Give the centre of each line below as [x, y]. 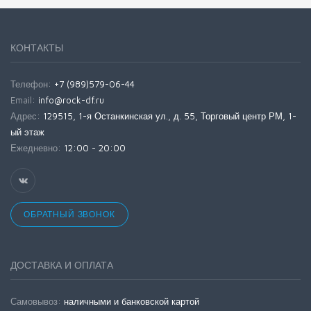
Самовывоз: [37, 301]
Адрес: [27, 116]
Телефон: [32, 84]
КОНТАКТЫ [37, 48]
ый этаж [27, 132]
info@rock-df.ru [71, 100]
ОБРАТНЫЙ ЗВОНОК [69, 214]
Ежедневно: [37, 148]
